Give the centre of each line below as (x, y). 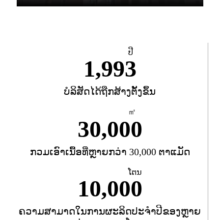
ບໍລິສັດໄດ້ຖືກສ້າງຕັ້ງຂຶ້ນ (110, 92)
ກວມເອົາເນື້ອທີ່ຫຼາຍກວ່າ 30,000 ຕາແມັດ (110, 152)
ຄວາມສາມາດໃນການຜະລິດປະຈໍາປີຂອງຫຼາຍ (110, 211)
